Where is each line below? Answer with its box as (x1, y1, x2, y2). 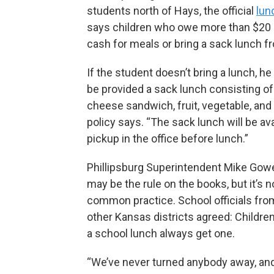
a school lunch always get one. (87, 227, 235, 240)
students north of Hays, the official (87, 4, 256, 18)
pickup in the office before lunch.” (87, 132, 248, 146)
